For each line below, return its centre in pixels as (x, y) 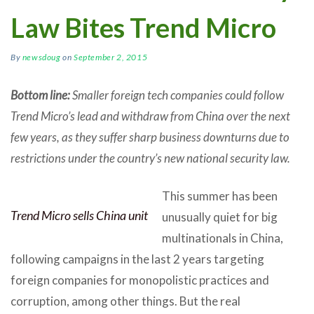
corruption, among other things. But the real (125, 301)
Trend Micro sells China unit (79, 215)
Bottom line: (40, 95)
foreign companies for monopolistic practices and (140, 280)
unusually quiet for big (220, 217)
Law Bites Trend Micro (143, 27)
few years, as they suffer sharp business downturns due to (150, 137)
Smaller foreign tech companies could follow (177, 95)
